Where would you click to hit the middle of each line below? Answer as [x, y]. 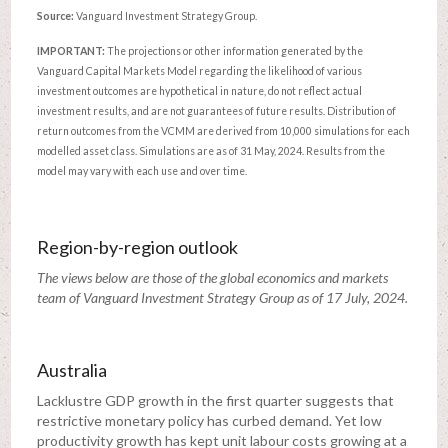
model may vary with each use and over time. [141, 170]
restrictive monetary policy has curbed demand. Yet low [209, 421]
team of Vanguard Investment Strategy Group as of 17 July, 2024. [222, 298]
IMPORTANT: [70, 50]
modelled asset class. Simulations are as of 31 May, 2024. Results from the [210, 150]
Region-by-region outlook [137, 247]
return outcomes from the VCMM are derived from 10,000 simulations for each [223, 130]
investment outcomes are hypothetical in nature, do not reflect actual [199, 90]
